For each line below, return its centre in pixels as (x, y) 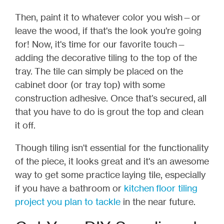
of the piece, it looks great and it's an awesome (112, 161)
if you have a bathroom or (69, 188)
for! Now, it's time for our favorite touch (96, 44)
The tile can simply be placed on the (109, 71)
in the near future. (158, 201)
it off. (26, 125)
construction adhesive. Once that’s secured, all (111, 98)
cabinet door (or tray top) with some (90, 84)
